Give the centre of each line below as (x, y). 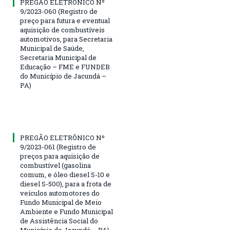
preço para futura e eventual (65, 20)
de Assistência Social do (59, 221)
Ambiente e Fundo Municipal (66, 211)
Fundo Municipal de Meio (61, 202)
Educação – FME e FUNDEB (65, 66)
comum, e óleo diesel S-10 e (65, 174)
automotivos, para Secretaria (66, 39)
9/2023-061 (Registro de (58, 147)
